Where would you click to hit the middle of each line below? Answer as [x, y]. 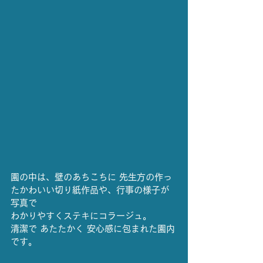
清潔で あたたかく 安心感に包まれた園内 [93, 229]
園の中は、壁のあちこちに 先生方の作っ [91, 177]
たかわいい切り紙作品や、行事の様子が [90, 190]
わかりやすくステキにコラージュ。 [81, 216]
